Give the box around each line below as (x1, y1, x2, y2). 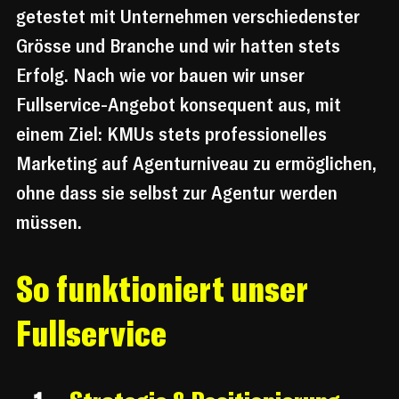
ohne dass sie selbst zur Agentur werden (16, 180, 342, 206)
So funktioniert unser (16, 266, 314, 312)
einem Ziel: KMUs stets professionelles (16, 121, 331, 147)
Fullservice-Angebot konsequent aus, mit (16, 92, 346, 118)
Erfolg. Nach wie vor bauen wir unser (16, 62, 309, 88)
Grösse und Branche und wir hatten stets (16, 33, 345, 59)
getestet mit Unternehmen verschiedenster (16, 4, 364, 29)
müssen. (16, 209, 82, 235)
